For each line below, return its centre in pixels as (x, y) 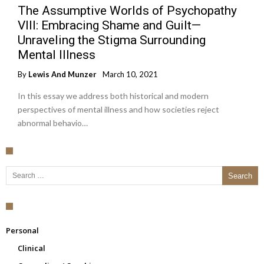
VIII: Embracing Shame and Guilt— (109, 25)
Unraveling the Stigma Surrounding (112, 40)
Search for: (11, 166)
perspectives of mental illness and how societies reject (118, 109)
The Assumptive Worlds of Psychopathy (127, 11)
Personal (22, 230)
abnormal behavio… (53, 123)
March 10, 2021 (130, 74)
